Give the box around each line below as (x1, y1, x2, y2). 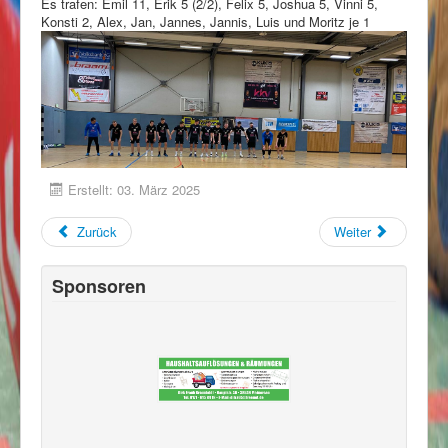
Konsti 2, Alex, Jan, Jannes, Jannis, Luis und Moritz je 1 (41, 12, 370, 31)
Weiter (333, 221, 371, 241)
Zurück (77, 221, 118, 241)
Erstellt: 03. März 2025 (68, 179, 200, 199)
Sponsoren (52, 272, 146, 299)
